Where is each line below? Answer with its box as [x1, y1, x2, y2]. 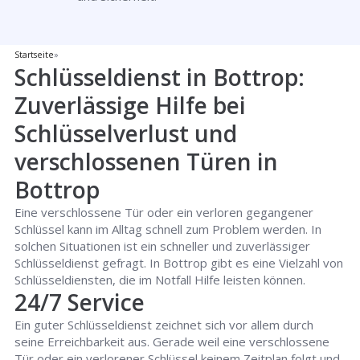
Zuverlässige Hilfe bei [14, 90, 247, 121]
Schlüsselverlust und [14, 118, 238, 149]
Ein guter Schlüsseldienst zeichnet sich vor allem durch [14, 317, 314, 333]
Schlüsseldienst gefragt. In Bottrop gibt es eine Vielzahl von [14, 255, 344, 271]
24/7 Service [14, 287, 145, 317]
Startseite [14, 49, 55, 60]
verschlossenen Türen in [14, 146, 279, 177]
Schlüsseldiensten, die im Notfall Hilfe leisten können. [14, 272, 306, 288]
